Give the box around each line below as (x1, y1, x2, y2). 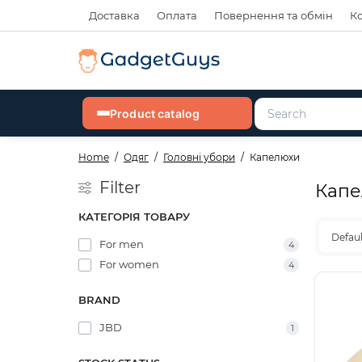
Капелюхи (250, 151, 300, 163)
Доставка (89, 9, 140, 22)
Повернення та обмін (214, 9, 333, 22)
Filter (99, 178, 141, 197)
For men (99, 238, 144, 250)
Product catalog (110, 106, 200, 120)
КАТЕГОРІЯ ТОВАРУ (78, 210, 190, 223)
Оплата (157, 9, 197, 22)
